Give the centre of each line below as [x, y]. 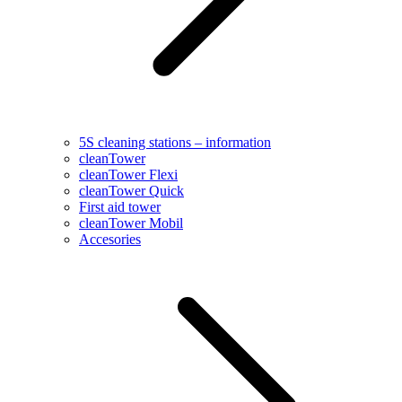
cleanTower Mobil [131, 223]
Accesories [110, 239]
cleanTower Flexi [128, 174]
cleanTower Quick [131, 190]
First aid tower [120, 206]
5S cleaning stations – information [175, 142]
